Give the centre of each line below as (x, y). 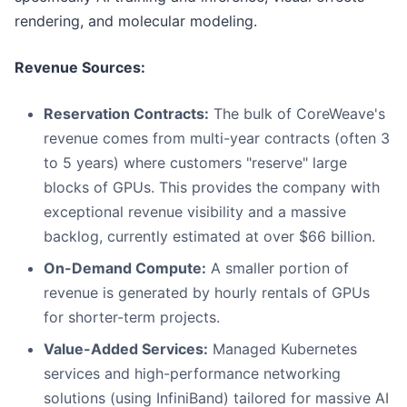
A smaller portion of (278, 268)
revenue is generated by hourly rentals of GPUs (207, 293)
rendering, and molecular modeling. (136, 21)
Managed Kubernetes (283, 349)
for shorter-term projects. (132, 318)
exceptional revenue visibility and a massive (195, 212)
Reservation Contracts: (126, 114)
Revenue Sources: (80, 68)
